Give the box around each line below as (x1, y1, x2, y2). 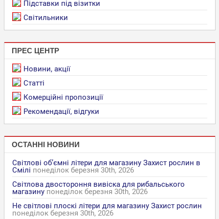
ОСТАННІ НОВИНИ (11, 140, 80, 149)
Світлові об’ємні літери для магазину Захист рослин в (12, 158, 200, 167)
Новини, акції (23, 64, 70, 73)
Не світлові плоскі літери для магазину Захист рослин (12, 201, 202, 210)
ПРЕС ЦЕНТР (11, 46, 59, 55)
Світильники (23, 13, 68, 22)
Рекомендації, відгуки (23, 107, 99, 116)
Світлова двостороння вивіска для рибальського (12, 179, 185, 189)
